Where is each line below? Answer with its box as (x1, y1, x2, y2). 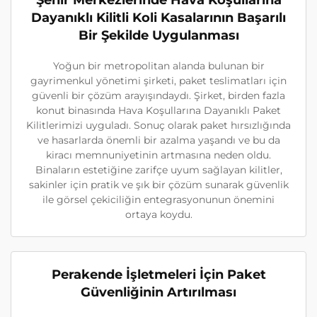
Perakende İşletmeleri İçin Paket (51, 267, 266, 282)
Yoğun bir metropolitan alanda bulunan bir (52, 59, 265, 72)
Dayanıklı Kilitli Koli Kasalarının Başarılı (31, 10, 286, 25)
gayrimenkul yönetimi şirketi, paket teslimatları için (30, 74, 287, 87)
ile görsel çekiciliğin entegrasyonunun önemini (42, 193, 275, 206)
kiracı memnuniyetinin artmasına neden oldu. (46, 149, 271, 161)
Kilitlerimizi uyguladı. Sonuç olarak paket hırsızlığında (26, 119, 291, 132)
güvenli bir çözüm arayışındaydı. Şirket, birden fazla (32, 89, 285, 102)
